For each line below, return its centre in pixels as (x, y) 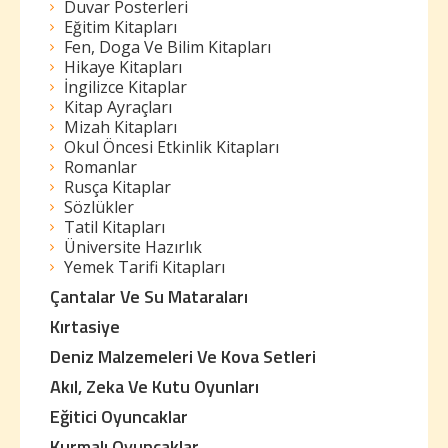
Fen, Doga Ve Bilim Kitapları (167, 47)
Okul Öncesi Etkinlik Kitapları (171, 147)
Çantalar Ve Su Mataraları (149, 296)
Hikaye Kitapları (123, 67)
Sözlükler (99, 207)
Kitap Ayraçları (118, 107)
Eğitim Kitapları (120, 27)
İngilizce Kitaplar (125, 87)
